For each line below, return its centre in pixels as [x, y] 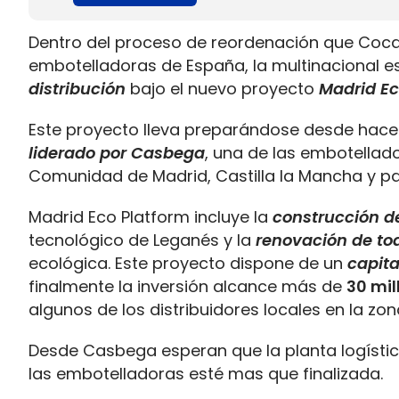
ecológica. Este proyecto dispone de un [188, 263]
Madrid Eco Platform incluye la [151, 217]
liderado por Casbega [117, 153]
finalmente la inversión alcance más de [187, 286]
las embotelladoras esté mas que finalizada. [206, 374]
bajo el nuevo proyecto [222, 89]
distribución [77, 89]
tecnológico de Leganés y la [142, 240]
